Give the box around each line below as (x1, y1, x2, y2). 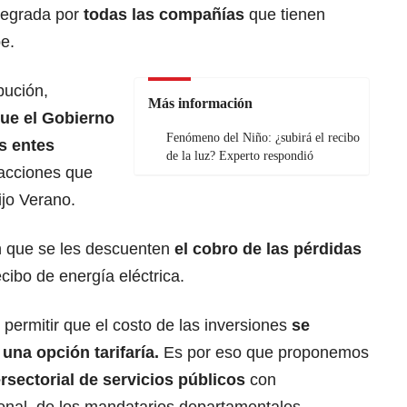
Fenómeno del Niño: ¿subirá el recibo (166, 131, 360, 145)
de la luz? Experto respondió (166, 149, 313, 164)
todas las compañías (84, 5, 249, 25)
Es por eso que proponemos (164, 343, 369, 362)
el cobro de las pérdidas (174, 240, 362, 259)
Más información (148, 95, 253, 112)
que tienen (249, 5, 325, 25)
